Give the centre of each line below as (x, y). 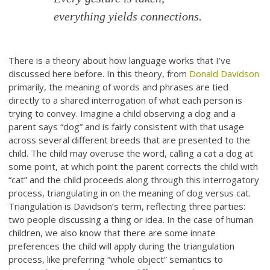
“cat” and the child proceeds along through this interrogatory (134, 180)
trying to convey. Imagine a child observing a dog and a (122, 114)
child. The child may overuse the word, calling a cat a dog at (131, 153)
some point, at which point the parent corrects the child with (133, 167)
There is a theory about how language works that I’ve (120, 61)
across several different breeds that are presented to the (130, 140)
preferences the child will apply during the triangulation (122, 246)
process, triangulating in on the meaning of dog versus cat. (130, 193)
